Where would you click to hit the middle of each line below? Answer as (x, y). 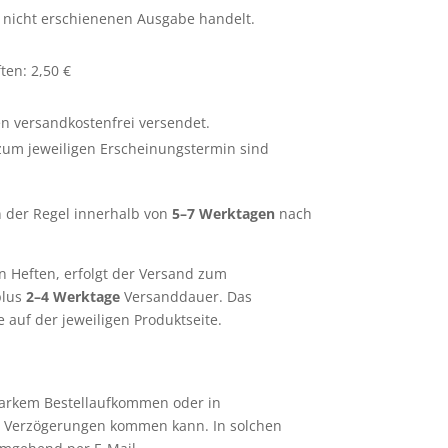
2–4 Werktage (71, 296)
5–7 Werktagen (224, 213)
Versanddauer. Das (186, 296)
